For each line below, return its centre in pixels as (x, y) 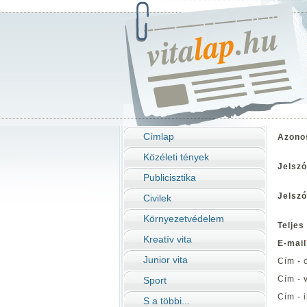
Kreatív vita (168, 239)
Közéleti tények (176, 157)
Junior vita (165, 260)
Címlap (159, 136)
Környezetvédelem (184, 219)
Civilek (157, 198)
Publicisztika (170, 177)
